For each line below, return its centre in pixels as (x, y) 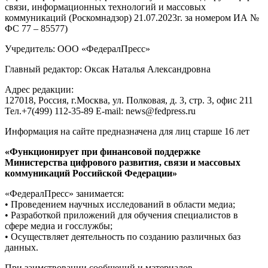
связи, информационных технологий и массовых (105, 7)
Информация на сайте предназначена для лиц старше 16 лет (127, 131)
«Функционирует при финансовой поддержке (103, 151)
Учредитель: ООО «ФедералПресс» (77, 48)
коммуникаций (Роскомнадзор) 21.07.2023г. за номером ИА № (132, 17)
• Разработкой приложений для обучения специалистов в (121, 215)
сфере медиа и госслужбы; (59, 226)
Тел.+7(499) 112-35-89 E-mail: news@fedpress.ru (100, 111)
